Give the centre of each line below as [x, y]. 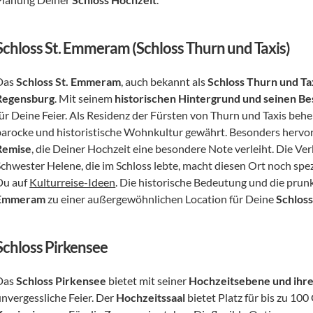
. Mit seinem [85, 98]
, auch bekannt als [165, 81]
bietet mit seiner [148, 281]
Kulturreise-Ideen [73, 182]
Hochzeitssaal [151, 297]
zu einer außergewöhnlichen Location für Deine [161, 199]
